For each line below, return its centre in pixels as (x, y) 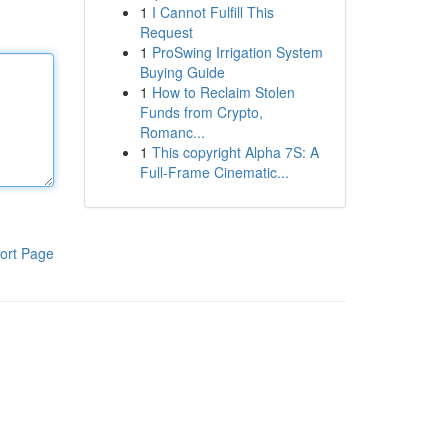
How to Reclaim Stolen (223, 92)
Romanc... (172, 132)
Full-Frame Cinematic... (214, 172)
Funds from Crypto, (201, 112)
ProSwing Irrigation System (237, 52)
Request (166, 32)
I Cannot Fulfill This (212, 12)
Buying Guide (182, 72)
